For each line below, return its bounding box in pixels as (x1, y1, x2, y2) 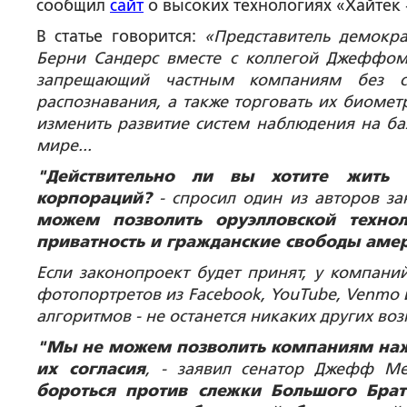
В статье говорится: (36, 27, 205, 45)
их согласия (36, 360, 145, 378)
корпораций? (36, 189, 152, 207)
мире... (36, 136, 92, 154)
